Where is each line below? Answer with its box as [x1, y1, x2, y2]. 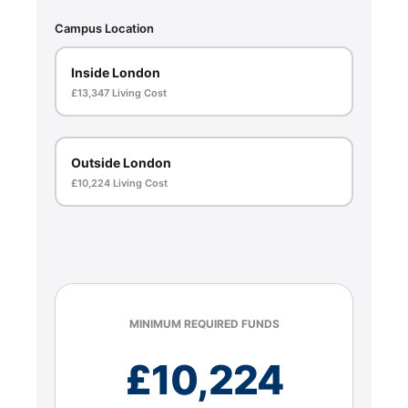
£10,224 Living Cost [70, 176, 168, 189]
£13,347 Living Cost [70, 86, 167, 99]
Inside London [70, 64, 160, 80]
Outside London [70, 154, 171, 170]
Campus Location [55, 21, 154, 36]
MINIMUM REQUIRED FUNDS [128, 317, 280, 331]
